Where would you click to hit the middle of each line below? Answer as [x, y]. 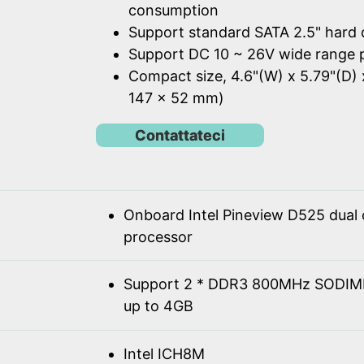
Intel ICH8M [164, 353]
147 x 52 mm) [176, 98]
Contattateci [180, 135]
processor [158, 236]
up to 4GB [158, 306]
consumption [173, 11]
